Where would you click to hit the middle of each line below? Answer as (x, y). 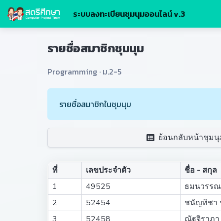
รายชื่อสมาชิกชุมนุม (96, 48)
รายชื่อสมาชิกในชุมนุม (95, 104)
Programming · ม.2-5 (84, 72)
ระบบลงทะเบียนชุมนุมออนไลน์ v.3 (129, 14)
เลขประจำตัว (108, 170)
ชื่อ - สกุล (201, 170)
